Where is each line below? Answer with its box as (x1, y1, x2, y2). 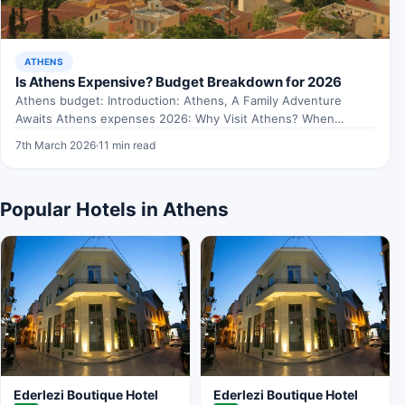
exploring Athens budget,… (15, 128, 170, 144)
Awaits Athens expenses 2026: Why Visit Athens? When (15, 110, 334, 126)
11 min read (99, 137, 155, 152)
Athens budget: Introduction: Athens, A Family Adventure (15, 92, 342, 108)
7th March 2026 (15, 137, 96, 152)
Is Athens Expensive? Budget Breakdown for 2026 (15, 72, 342, 90)
